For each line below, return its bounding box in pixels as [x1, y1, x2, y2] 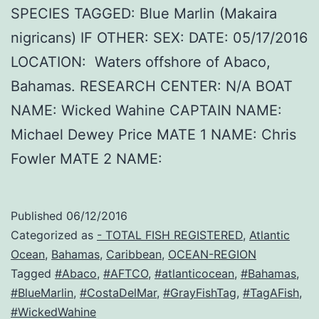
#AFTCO [103, 266, 148, 281]
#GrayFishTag [163, 286, 236, 300]
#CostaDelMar [80, 286, 157, 300]
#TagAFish [243, 286, 299, 300]
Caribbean [106, 247, 162, 262]
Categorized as [11, 228, 97, 243]
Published [11, 209, 66, 224]
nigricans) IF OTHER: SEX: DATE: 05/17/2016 [11, 29, 308, 47]
